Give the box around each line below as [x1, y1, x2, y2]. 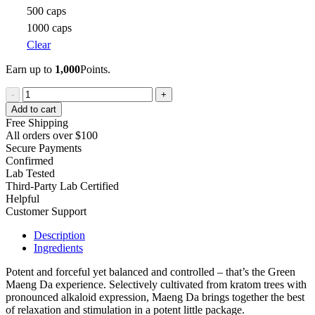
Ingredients [34, 241, 83, 254]
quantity [22, 136, 58, 149]
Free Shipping [6, 116, 68, 129]
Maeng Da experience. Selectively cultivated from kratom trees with [6, 278, 307, 290]
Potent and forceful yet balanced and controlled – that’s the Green [6, 265, 295, 278]
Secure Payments [6, 141, 82, 154]
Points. [80, 63, 110, 75]
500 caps [27, 4, 66, 17]
